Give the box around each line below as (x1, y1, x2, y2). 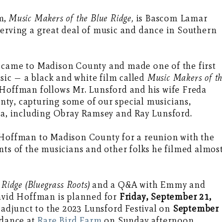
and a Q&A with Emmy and (90, 179, 206, 191)
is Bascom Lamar (133, 13, 208, 24)
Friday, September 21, (119, 191, 212, 203)
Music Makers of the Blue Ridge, (9, 13, 134, 24)
